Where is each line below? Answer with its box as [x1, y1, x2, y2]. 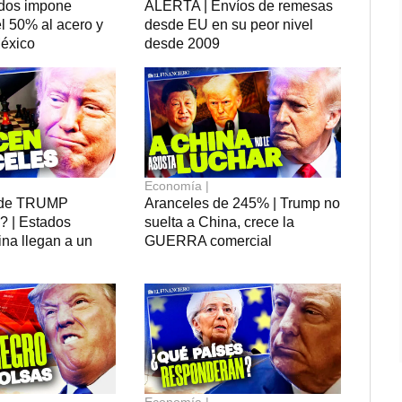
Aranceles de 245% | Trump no [144, 195, 341, 211]
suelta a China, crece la [144, 214, 295, 230]
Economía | [144, 178, 210, 193]
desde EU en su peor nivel [144, 16, 314, 32]
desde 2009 [144, 35, 221, 51]
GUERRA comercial [144, 232, 273, 249]
